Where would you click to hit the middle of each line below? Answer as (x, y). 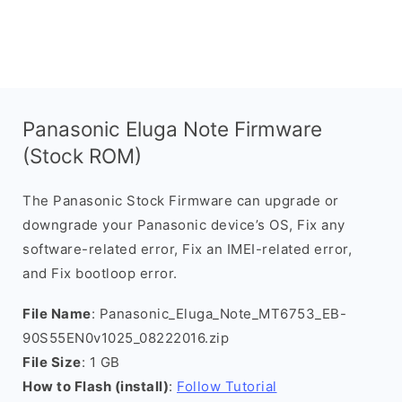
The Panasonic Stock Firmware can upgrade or (181, 201)
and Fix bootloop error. (100, 273)
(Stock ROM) (82, 156)
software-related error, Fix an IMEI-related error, (187, 249)
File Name (57, 314)
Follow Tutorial (227, 386)
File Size (52, 362)
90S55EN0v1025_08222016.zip (126, 338)
